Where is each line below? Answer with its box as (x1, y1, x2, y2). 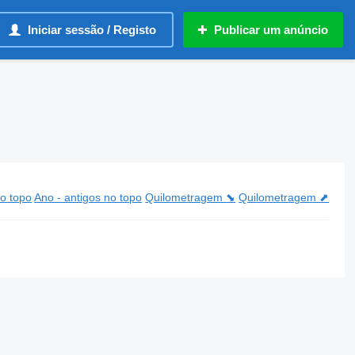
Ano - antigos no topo (34, 191, 143, 204)
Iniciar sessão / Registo (28, 23, 156, 36)
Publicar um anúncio (214, 23, 328, 36)
